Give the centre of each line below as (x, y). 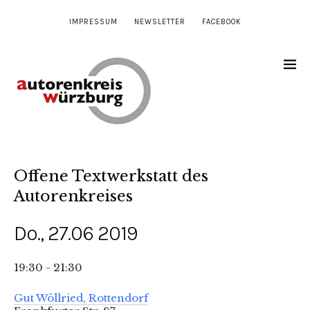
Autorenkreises (73, 196)
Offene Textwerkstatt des (111, 176)
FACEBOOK (221, 22)
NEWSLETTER (159, 22)
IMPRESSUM (93, 22)
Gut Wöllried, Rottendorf (81, 298)
